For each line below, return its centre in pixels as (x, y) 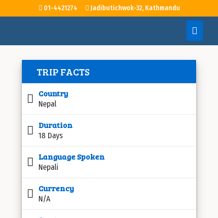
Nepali (48, 167)
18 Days (51, 136)
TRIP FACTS (63, 72)
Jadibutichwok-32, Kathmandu (134, 8)
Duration (55, 125)
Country (53, 93)
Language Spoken (72, 156)
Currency (56, 188)
